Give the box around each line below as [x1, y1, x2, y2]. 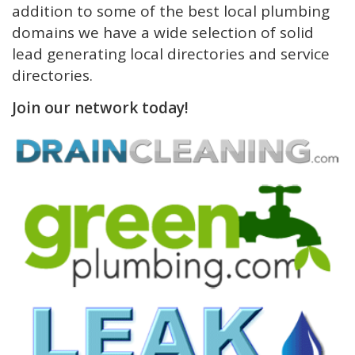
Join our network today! [12, 97, 189, 118]
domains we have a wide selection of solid [12, 22, 314, 44]
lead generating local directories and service [12, 44, 330, 65]
